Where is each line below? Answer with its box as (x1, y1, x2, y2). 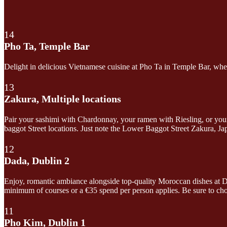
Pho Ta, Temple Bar (4, 40, 90, 52)
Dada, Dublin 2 (4, 155, 69, 166)
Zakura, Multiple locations (4, 93, 121, 104)
